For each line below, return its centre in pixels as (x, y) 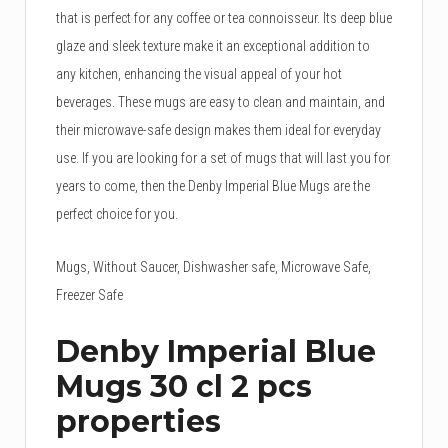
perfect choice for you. (117, 214)
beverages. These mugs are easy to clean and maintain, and (220, 102)
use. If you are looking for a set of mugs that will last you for (223, 158)
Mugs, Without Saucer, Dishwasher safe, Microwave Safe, (213, 267)
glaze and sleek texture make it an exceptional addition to (213, 46)
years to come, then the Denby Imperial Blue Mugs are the (213, 186)
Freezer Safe (89, 295)
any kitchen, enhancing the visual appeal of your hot (199, 74)
